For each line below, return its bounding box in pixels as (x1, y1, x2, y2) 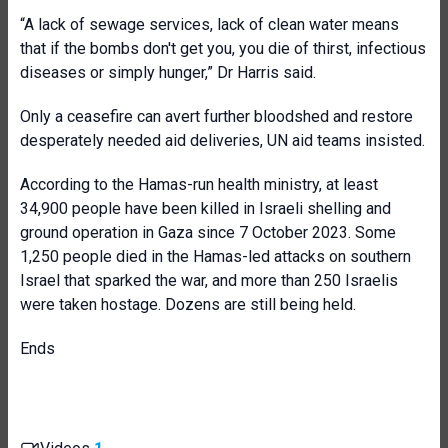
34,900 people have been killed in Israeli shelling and (20, 199, 391, 218)
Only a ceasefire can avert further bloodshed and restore (20, 107, 413, 126)
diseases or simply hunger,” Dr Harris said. (20, 63, 316, 82)
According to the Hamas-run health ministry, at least (20, 175, 378, 194)
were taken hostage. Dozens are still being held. (20, 295, 356, 314)
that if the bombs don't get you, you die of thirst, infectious (20, 39, 426, 58)
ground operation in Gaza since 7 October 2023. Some (20, 223, 396, 242)
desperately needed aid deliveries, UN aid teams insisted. (20, 131, 425, 150)
